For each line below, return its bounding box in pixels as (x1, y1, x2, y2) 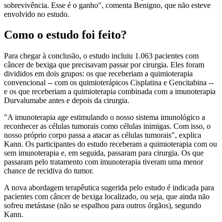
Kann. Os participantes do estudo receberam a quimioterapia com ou (4, 140, 217, 149)
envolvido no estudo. (4, 9, 69, 18)
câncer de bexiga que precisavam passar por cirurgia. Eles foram (4, 60, 204, 69)
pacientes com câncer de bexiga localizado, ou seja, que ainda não (4, 192, 210, 201)
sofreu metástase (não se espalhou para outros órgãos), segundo (4, 201, 201, 210)
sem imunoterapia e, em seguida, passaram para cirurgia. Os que (4, 149, 204, 158)
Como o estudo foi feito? (4, 28, 127, 42)
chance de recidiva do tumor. (4, 166, 94, 175)
